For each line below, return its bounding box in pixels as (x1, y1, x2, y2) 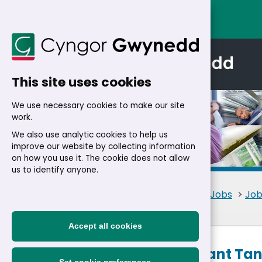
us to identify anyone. (12, 164, 98, 175)
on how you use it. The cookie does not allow (12, 153, 189, 164)
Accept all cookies (68, 222, 142, 230)
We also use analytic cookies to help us (12, 129, 168, 140)
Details (123, 144, 174, 164)
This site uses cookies (12, 73, 151, 91)
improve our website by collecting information (12, 141, 195, 152)
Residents (153, 188, 197, 202)
